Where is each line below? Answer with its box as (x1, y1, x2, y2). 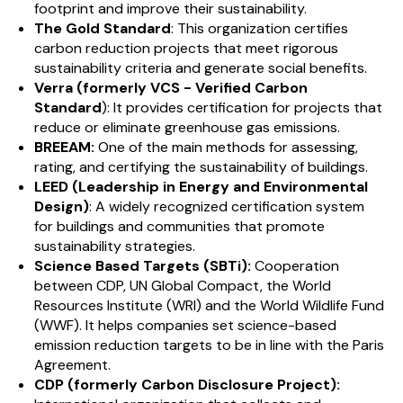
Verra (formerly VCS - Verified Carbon (33, 77, 308, 97)
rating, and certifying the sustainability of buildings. (33, 157, 368, 176)
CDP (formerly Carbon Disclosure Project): (33, 374, 340, 394)
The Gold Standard (33, 18, 171, 38)
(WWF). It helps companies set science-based (33, 315, 336, 335)
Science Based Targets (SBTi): (33, 255, 251, 275)
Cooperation (250, 255, 339, 275)
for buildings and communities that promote (33, 216, 325, 236)
